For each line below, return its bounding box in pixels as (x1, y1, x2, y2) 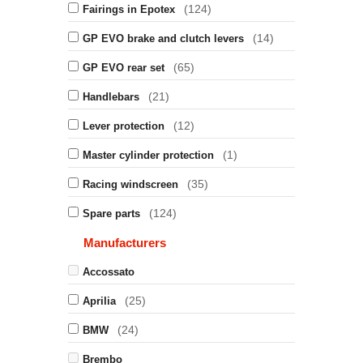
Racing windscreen (83, 178, 178, 190)
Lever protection (83, 120, 164, 132)
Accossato (83, 266, 135, 278)
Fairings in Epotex (83, 3, 175, 15)
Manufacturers (83, 236, 166, 250)
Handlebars (83, 91, 139, 103)
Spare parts (83, 207, 140, 220)
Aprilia (83, 295, 116, 307)
